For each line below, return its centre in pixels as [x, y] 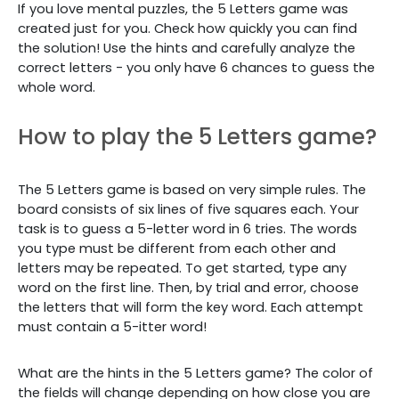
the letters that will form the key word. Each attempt [191, 307]
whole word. [57, 87]
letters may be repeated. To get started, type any [182, 268]
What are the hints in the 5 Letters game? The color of [195, 373]
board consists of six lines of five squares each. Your [188, 209]
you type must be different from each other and [177, 248]
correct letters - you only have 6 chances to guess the [196, 68]
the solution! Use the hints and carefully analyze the [187, 48]
